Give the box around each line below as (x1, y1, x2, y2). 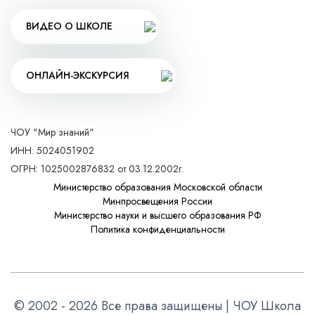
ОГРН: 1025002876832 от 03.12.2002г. (11, 161, 184, 176)
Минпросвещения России (103, 193, 212, 208)
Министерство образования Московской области (53, 179, 262, 194)
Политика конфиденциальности (90, 221, 225, 236)
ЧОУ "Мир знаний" (11, 124, 94, 139)
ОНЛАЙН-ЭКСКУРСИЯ (26, 68, 129, 83)
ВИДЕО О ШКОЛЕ (26, 19, 112, 34)
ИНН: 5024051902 (11, 143, 94, 157)
